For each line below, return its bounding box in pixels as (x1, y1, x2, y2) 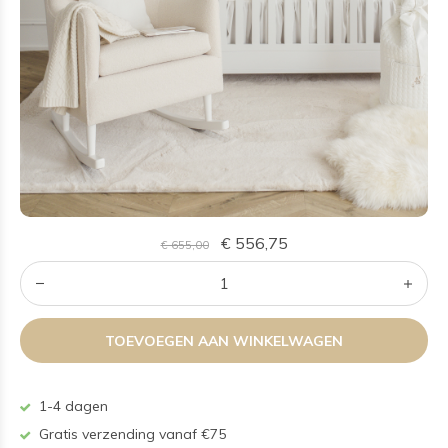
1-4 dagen (35, 397, 108, 415)
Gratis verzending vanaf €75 (35, 425, 226, 443)
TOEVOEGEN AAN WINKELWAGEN (104, 331, 344, 350)
